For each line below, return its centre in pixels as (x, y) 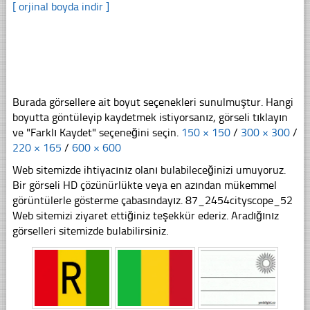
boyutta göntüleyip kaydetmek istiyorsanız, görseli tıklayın (150, 117)
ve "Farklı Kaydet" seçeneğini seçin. (97, 132)
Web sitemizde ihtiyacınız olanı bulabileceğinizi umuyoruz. (149, 170)
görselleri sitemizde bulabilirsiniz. (90, 230)
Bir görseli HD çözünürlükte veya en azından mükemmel (144, 185)
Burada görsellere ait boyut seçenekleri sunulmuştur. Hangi (153, 102)
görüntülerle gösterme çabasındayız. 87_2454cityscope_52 (152, 200)
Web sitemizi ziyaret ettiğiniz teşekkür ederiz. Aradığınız (145, 215)
